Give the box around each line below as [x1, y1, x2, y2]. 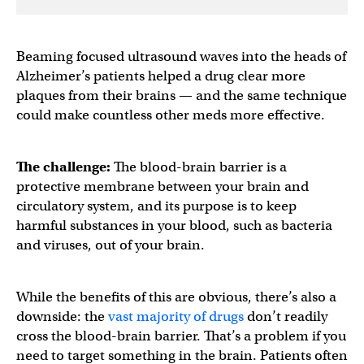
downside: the [16, 307, 108, 325]
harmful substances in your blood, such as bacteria [16, 216, 332, 234]
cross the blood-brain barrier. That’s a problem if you [16, 327, 346, 344]
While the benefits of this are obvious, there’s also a [16, 288, 336, 305]
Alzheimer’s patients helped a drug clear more [16, 67, 305, 84]
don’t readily [244, 307, 327, 325]
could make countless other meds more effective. [16, 106, 325, 123]
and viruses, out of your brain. [16, 236, 205, 253]
